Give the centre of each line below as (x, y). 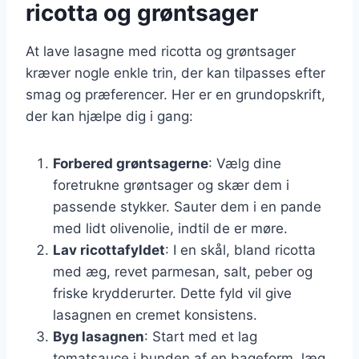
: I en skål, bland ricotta (240, 250)
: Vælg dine (245, 163)
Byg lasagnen (99, 336)
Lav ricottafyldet (109, 250)
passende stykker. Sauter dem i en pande (187, 206)
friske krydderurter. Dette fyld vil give (172, 293)
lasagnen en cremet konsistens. (155, 315)
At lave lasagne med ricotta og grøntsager (161, 51)
